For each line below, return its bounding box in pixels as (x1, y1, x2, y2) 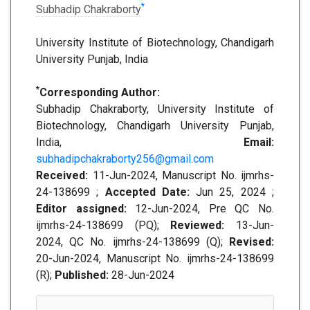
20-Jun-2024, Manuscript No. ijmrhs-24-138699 (36, 252, 274, 265)
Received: (36, 169, 93, 182)
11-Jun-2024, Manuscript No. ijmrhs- (92, 169, 274, 182)
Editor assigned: (36, 202, 136, 215)
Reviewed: (170, 219, 237, 232)
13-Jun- (236, 219, 275, 232)
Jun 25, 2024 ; (189, 185, 275, 199)
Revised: (229, 235, 274, 248)
